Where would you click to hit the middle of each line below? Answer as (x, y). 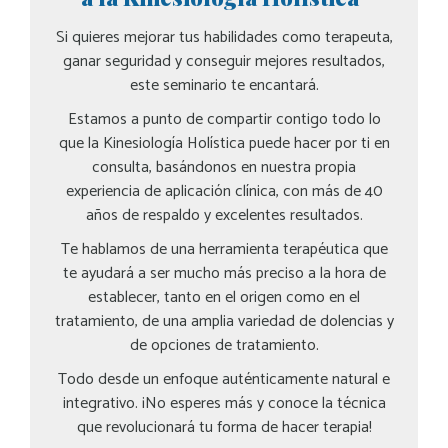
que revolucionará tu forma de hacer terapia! (224, 428)
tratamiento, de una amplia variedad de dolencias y (224, 322)
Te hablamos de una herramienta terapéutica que (224, 250)
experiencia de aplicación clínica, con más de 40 (224, 192)
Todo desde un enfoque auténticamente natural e (224, 380)
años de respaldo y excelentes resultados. (224, 216)
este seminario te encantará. (224, 86)
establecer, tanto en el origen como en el (224, 298)
